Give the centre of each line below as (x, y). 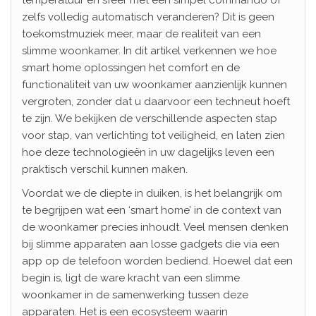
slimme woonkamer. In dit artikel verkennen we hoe (149, 50)
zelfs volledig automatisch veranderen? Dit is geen (148, 17)
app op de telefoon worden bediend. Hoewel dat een (157, 261)
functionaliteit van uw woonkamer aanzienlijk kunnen (154, 84)
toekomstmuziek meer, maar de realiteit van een (141, 34)
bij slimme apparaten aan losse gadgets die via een (151, 244)
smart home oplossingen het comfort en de (131, 67)
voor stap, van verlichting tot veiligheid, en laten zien (153, 135)
